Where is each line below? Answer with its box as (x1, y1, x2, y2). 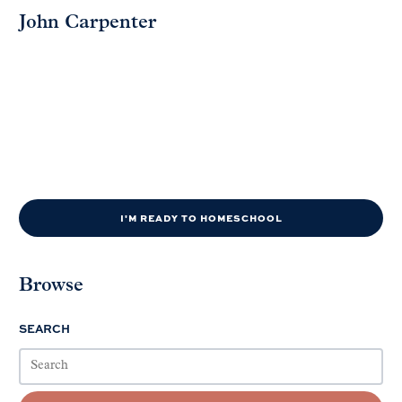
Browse (19, 275, 83, 295)
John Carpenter (19, 13, 156, 32)
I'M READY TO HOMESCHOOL (119, 210, 283, 224)
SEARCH (19, 319, 70, 336)
